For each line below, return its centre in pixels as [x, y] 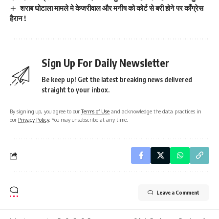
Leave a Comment [178, 193]
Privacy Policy [33, 120]
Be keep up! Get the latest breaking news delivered [117, 80]
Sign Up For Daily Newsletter [105, 63]
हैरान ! [18, 18]
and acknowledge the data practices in [155, 111]
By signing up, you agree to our [45, 111]
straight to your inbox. [76, 90]
